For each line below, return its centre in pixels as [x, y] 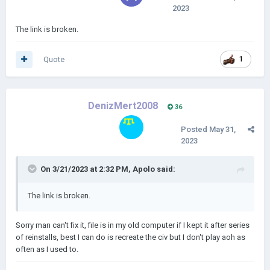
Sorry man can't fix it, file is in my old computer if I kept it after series [133, 225]
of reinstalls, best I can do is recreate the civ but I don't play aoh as [130, 237]
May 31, [222, 129]
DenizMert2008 [123, 106]
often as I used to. [47, 249]
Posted [195, 129]
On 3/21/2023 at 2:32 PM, [86, 169]
